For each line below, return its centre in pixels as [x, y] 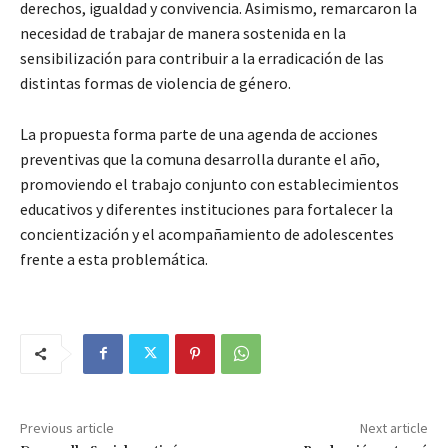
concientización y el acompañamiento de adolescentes [207, 233]
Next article [393, 427]
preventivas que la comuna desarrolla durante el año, [200, 158]
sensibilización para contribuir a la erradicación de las [202, 57]
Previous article [67, 427]
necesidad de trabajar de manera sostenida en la [183, 32]
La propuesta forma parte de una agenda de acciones [199, 133]
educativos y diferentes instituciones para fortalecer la [206, 208]
